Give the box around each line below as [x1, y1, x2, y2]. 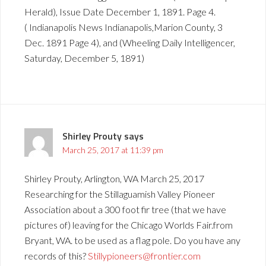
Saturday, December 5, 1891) [24, 52, 144, 64]
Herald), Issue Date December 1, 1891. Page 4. [24, 6, 216, 18]
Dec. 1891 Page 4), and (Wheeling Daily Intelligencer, [24, 37, 235, 49]
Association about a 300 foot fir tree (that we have [24, 204, 226, 216]
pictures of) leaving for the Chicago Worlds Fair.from [24, 219, 233, 231]
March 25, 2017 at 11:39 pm [62, 145, 163, 156]
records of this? [24, 250, 88, 262]
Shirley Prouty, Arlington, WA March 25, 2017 [24, 173, 204, 185]
